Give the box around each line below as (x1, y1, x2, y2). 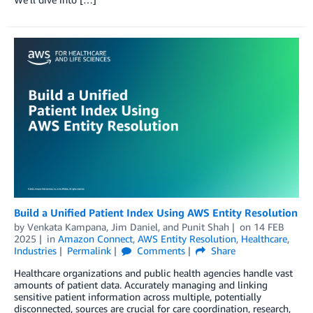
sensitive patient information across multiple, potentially (14, 291, 261, 303)
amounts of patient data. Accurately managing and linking (14, 279, 268, 291)
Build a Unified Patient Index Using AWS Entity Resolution (14, 206, 298, 219)
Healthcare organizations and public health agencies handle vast (14, 267, 293, 279)
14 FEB (253, 221, 284, 233)
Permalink (66, 245, 111, 257)
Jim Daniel (111, 221, 158, 233)
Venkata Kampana (27, 221, 106, 233)
